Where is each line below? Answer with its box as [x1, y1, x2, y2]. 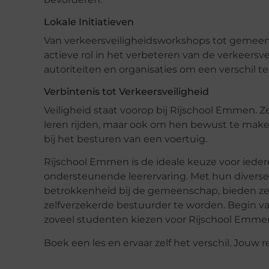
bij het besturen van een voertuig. [44, 133, 207, 145]
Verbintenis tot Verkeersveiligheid [44, 85, 209, 97]
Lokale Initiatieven [44, 16, 134, 28]
